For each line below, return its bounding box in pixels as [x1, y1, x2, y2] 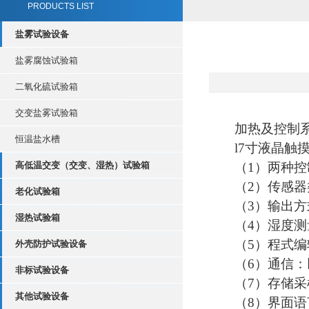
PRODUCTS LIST [28, 1, 94, 11]
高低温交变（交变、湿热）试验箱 [15, 160, 150, 170]
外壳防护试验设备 [15, 239, 87, 249]
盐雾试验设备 [15, 29, 69, 39]
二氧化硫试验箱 [15, 81, 78, 92]
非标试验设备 [15, 265, 69, 275]
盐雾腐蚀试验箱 [15, 55, 78, 66]
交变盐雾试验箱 [15, 108, 78, 118]
